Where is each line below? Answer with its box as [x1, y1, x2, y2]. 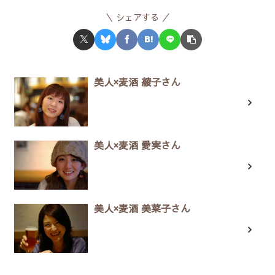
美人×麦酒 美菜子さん [94, 201, 190, 215]
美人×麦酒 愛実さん [94, 137, 180, 152]
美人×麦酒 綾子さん [94, 74, 180, 88]
